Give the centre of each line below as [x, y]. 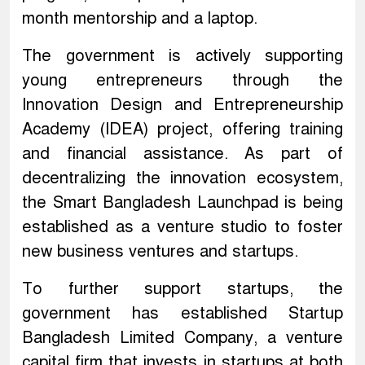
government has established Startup [182, 314]
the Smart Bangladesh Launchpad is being [182, 203]
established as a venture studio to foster [182, 227]
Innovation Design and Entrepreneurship [182, 105]
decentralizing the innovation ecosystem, [182, 178]
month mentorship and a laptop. [140, 19]
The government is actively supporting [182, 56]
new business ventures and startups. [160, 252]
